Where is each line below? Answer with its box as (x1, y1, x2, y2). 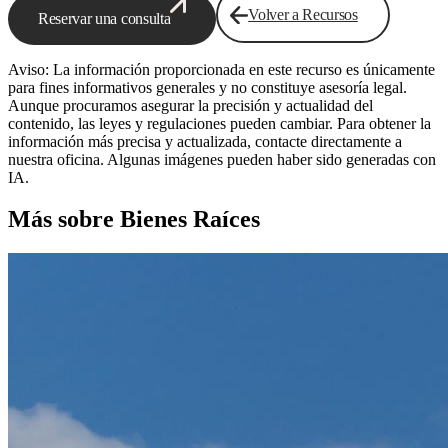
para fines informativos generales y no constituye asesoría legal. (8, 78, 407, 96)
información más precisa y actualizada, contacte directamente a (8, 132, 402, 150)
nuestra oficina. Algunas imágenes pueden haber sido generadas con (8, 150, 436, 168)
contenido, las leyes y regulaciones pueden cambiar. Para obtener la (8, 114, 431, 132)
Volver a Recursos (248, 5, 358, 23)
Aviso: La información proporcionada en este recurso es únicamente (8, 60, 435, 78)
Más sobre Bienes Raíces (8, 206, 260, 233)
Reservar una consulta (38, 9, 171, 27)
